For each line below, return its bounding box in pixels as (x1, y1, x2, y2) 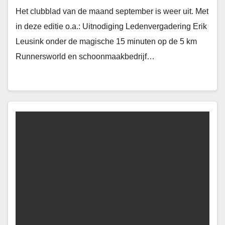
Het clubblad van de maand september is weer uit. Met (16, 7, 208, 16)
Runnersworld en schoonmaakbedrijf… (16, 52, 155, 61)
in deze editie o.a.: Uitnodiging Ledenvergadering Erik (16, 22, 207, 31)
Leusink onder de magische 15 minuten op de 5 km (16, 37, 197, 46)
